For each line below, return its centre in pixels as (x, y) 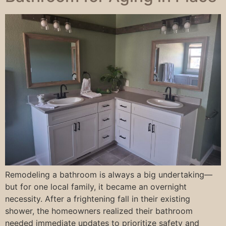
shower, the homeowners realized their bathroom (99, 211)
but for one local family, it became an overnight (96, 187)
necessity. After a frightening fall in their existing (98, 199)
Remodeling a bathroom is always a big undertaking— (109, 175)
